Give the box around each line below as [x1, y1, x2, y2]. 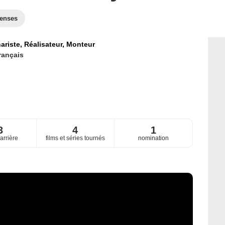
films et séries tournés [45, 135, 105, 142]
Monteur [66, 40, 95, 48]
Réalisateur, [24, 40, 66, 48]
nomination [138, 135, 169, 142]
